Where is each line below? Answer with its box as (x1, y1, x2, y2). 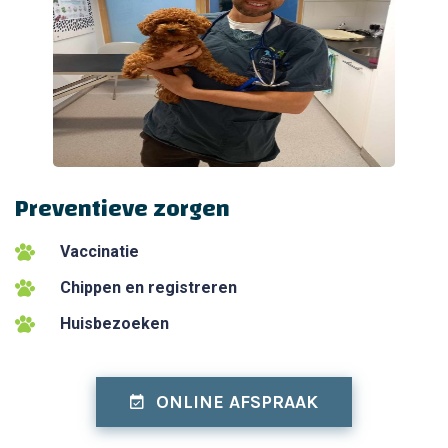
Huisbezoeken (60, 313, 169, 333)
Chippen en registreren (60, 277, 237, 297)
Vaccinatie (60, 241, 139, 261)
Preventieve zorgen (15, 186, 230, 231)
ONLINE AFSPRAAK (156, 390, 318, 413)
